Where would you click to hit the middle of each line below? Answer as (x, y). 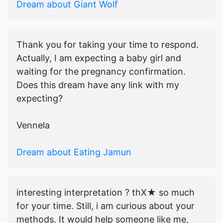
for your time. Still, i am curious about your (106, 206)
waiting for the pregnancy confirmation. (101, 72)
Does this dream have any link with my (98, 85)
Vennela (33, 125)
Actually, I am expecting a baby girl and (99, 58)
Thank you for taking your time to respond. (108, 45)
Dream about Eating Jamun (74, 152)
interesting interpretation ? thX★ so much (106, 193)
